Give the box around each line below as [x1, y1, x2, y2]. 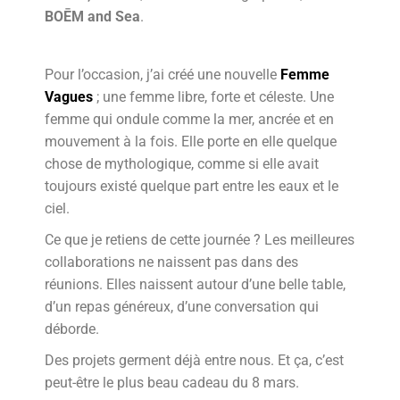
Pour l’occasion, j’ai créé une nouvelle [45, 66, 281, 84]
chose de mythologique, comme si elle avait [45, 155, 320, 173]
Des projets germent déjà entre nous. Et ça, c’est [45, 352, 345, 370]
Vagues [45, 88, 94, 106]
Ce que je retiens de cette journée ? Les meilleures [45, 231, 355, 249]
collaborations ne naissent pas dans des [45, 254, 299, 271]
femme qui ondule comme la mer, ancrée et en [45, 111, 335, 129]
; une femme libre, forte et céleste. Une [93, 88, 335, 106]
